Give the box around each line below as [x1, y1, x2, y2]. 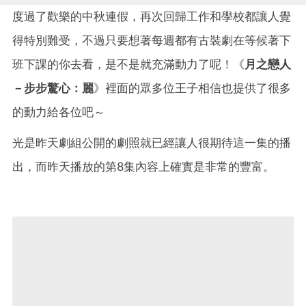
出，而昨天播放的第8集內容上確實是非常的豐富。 [12, 159, 275, 173]
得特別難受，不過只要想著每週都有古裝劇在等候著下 [12, 33, 291, 47]
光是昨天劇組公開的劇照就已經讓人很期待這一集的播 [12, 135, 291, 150]
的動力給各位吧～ [12, 105, 105, 119]
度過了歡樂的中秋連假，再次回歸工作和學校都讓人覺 [12, 9, 291, 23]
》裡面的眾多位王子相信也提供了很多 [94, 81, 291, 95]
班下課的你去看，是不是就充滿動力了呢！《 [12, 57, 245, 71]
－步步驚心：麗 [12, 81, 94, 95]
